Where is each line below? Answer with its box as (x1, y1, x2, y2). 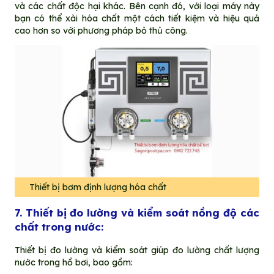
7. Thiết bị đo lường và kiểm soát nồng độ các (14, 206, 260, 220)
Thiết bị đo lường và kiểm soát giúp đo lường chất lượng (14, 245, 260, 256)
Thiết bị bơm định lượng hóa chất (29, 182, 166, 193)
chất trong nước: (14, 220, 103, 234)
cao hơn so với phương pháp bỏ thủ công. (14, 24, 188, 36)
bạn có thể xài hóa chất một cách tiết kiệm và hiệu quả (14, 12, 260, 24)
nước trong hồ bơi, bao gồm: (14, 257, 133, 268)
